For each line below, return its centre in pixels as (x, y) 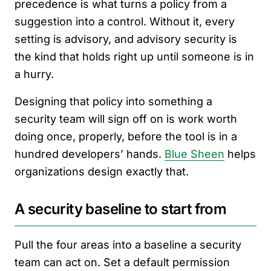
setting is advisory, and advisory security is (126, 39)
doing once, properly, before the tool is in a (126, 137)
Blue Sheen (194, 154)
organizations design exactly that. (102, 172)
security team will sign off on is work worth (126, 119)
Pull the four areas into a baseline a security (128, 245)
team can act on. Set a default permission (122, 263)
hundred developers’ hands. (90, 154)
